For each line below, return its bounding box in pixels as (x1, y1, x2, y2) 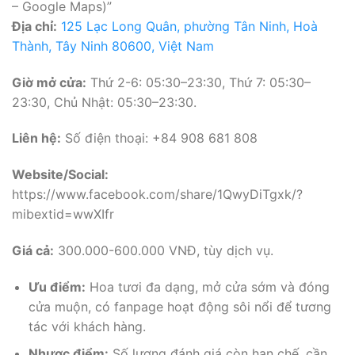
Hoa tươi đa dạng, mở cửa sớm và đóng (85, 278, 330, 295)
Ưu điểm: (28, 278, 86, 295)
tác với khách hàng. (28, 318, 146, 334)
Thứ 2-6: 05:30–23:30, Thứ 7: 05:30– (86, 74, 311, 90)
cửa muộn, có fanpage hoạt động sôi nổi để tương (28, 298, 331, 315)
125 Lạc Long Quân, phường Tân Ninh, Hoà (61, 17, 318, 34)
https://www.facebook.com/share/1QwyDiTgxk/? (12, 186, 303, 203)
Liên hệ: (12, 130, 61, 147)
